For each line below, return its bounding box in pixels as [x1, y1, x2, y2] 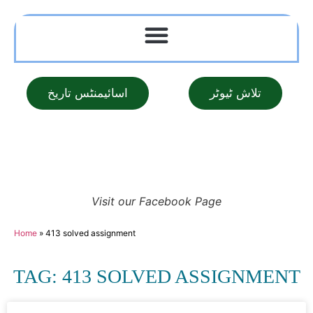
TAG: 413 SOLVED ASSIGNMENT [13, 265, 300, 287]
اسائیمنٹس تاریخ [48, 87, 129, 100]
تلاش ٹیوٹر [210, 87, 262, 100]
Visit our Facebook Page [92, 194, 221, 208]
